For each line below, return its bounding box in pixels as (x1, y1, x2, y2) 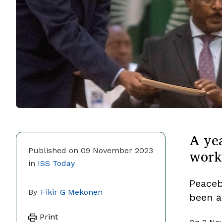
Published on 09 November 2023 (28, 145, 153, 155)
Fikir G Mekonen (41, 187, 103, 197)
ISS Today (38, 158, 75, 168)
